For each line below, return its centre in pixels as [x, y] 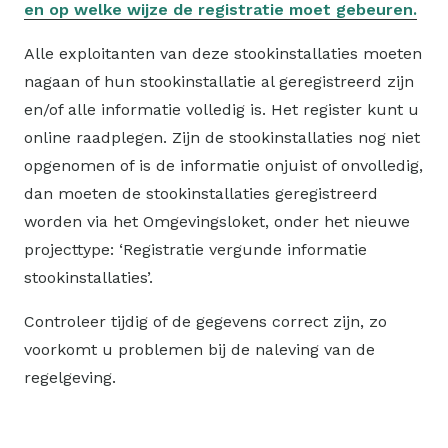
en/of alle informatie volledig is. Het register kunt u [221, 110]
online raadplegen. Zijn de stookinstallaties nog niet [222, 138]
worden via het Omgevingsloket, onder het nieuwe [217, 222]
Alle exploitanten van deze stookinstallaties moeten [223, 54]
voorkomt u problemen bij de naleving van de [199, 350]
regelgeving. [70, 378]
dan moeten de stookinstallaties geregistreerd [201, 194]
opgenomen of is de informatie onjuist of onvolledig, [223, 166]
